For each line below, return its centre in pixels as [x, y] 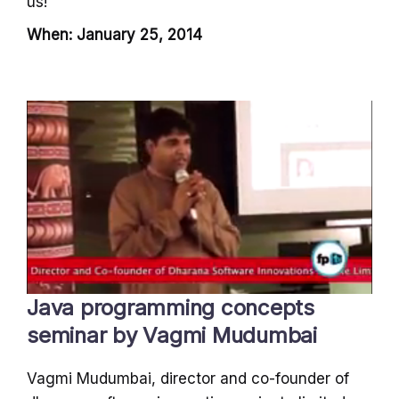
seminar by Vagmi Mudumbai [172, 335]
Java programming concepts [171, 307]
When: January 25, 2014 [114, 35]
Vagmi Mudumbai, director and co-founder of [188, 378]
